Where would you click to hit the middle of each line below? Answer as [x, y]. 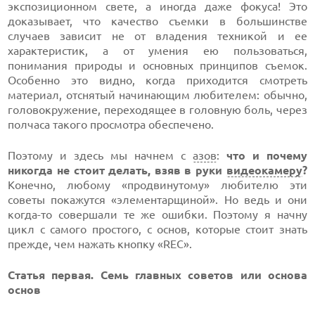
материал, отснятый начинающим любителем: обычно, [157, 95]
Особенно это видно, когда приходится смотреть [157, 80]
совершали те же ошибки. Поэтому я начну [180, 214]
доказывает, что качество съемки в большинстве [157, 21]
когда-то [30, 214]
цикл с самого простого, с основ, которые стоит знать [157, 229]
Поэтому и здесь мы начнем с [100, 155]
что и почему [263, 155]
